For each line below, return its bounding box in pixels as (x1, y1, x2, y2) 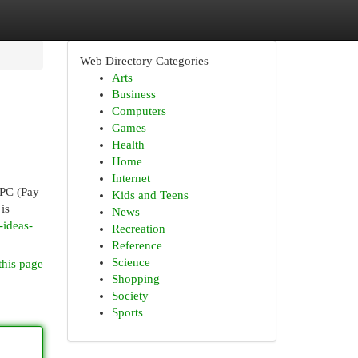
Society (111, 289, 149, 302)
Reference (111, 239, 162, 252)
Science (111, 256, 150, 268)
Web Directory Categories (79, 54, 209, 67)
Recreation (111, 222, 165, 235)
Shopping (111, 272, 160, 285)
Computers (111, 105, 166, 117)
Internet (111, 172, 150, 185)
